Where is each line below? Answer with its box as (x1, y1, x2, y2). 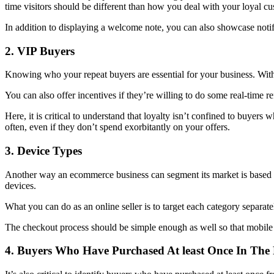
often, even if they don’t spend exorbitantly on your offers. (5, 122, 230, 133)
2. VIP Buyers (5, 44, 75, 57)
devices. (5, 180, 36, 191)
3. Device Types (5, 144, 82, 157)
